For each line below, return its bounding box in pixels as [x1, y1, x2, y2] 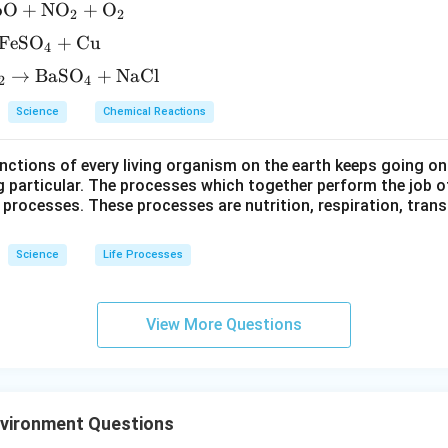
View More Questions [146, 315, 302, 334]
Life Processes [103, 248, 183, 261]
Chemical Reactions [103, 105, 206, 118]
